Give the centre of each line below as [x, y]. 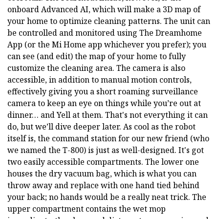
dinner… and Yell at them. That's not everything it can [108, 115]
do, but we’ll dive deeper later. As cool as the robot [101, 126]
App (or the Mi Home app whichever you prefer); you [107, 44]
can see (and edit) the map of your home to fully [97, 56]
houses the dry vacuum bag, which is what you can [102, 173]
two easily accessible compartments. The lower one [103, 162]
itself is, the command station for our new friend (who [108, 138]
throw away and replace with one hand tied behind [103, 185]
